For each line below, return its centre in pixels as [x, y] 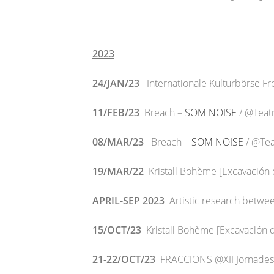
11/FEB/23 [116, 113]
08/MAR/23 [118, 142]
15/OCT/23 [119, 230]
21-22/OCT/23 [126, 259]
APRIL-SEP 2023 [131, 201]
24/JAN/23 [116, 83]
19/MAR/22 [118, 171]
